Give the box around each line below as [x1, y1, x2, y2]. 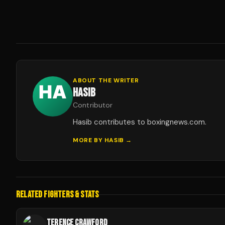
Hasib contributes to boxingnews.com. [73, 117, 206, 127]
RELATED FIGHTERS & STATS [16, 189, 99, 200]
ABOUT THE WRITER [73, 76, 139, 84]
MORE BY [73, 136, 104, 144]
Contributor [73, 100, 113, 109]
